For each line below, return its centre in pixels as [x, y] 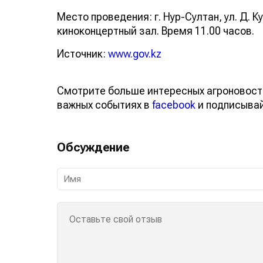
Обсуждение [93, 147]
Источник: [82, 53]
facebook [174, 104]
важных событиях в [104, 104]
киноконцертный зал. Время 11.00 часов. [156, 31]
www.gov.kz [135, 53]
